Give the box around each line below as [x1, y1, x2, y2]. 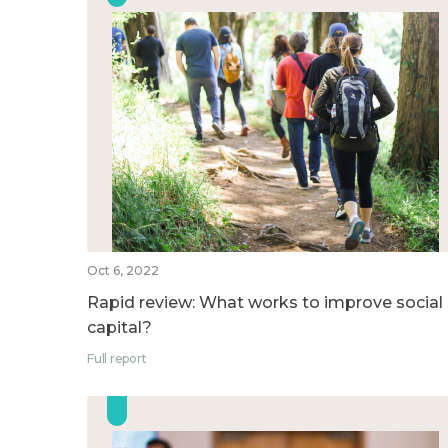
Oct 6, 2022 [87, 262, 159, 278]
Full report [87, 350, 147, 366]
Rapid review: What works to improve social [87, 292, 443, 312]
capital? [87, 317, 152, 337]
